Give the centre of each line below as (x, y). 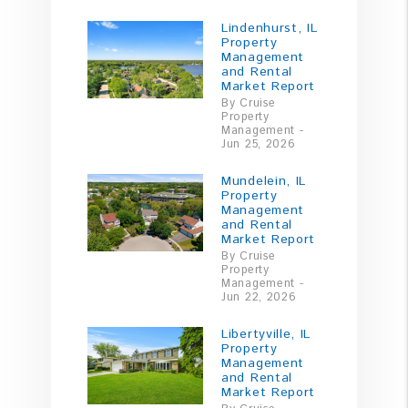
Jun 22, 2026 (259, 297)
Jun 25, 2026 (259, 144)
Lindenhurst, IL (270, 29)
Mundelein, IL (264, 182)
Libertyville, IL (266, 335)
